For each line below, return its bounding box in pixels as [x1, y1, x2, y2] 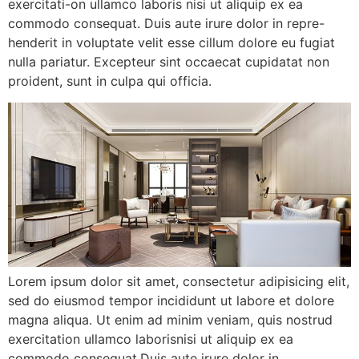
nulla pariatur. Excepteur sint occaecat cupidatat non [8, 54, 329, 71]
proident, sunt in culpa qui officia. [8, 73, 212, 90]
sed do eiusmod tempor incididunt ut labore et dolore [8, 292, 334, 309]
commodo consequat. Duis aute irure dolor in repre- [8, 15, 325, 32]
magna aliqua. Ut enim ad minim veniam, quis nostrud [8, 312, 333, 329]
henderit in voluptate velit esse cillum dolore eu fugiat [8, 34, 335, 51]
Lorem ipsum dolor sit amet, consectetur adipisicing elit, [8, 273, 349, 290]
